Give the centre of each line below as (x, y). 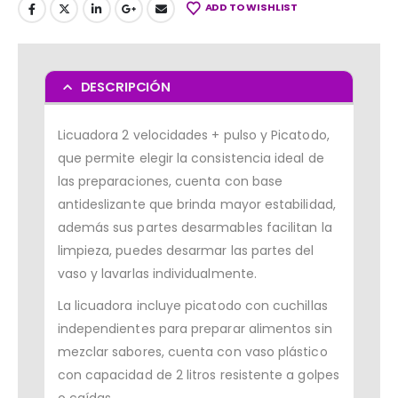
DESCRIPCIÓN (125, 87)
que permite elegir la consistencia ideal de (191, 159)
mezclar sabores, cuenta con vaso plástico (192, 352)
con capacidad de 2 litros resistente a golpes (198, 375)
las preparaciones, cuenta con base (170, 182)
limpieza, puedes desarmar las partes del (186, 251)
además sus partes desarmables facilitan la (195, 228)
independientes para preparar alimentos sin (195, 329)
